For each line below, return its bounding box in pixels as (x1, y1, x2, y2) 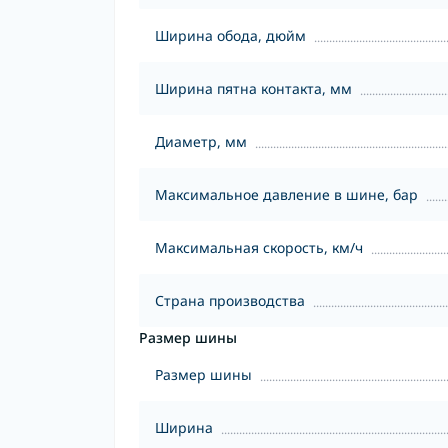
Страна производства (155, 291, 305, 310)
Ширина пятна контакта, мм (155, 79, 352, 98)
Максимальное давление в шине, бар (155, 185, 418, 204)
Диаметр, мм (155, 132, 247, 151)
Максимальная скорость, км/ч (155, 238, 363, 257)
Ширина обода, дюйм (155, 26, 306, 45)
